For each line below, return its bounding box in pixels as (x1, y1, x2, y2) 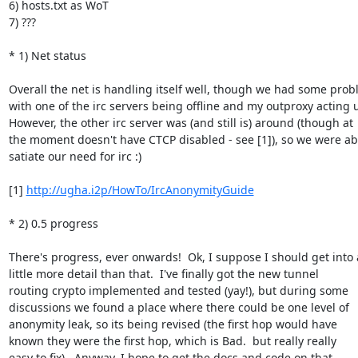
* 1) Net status (8, 47, 86, 63)
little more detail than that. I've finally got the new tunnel (8, 265, 319, 281)
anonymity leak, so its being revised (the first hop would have (8, 316, 337, 332)
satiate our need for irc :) (8, 148, 141, 164)
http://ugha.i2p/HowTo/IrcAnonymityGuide (26, 181, 254, 197)
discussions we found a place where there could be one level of (8, 299, 349, 315)
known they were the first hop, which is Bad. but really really (8, 332, 336, 348)
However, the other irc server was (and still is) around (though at (8, 114, 353, 130)
